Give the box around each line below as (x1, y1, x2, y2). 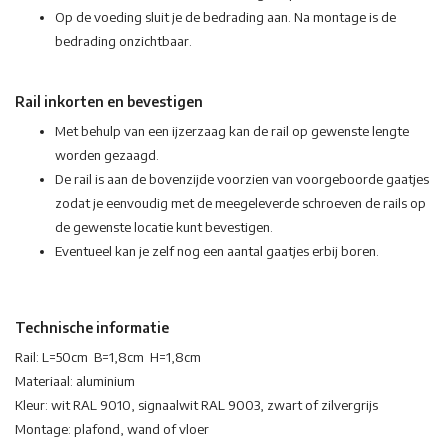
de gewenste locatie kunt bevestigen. (55, 219, 273, 236)
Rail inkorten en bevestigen (15, 93, 203, 111)
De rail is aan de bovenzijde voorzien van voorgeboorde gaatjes (55, 171, 429, 188)
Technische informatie (15, 319, 169, 337)
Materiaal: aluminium (15, 373, 135, 390)
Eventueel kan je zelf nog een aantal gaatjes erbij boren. (55, 243, 379, 260)
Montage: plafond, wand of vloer (15, 421, 209, 438)
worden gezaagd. (55, 147, 159, 164)
